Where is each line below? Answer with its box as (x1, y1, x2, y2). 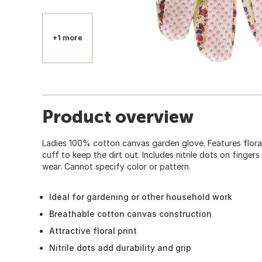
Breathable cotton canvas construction (49, 208, 212, 219)
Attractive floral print (49, 225, 137, 236)
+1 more (52, 33, 82, 42)
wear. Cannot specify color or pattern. (42, 161, 191, 171)
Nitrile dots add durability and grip (49, 242, 191, 253)
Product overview (42, 106, 194, 126)
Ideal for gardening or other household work (49, 191, 232, 202)
